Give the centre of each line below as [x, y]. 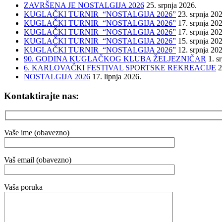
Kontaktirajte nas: [41, 96]
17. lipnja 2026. [117, 76]
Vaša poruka [23, 187]
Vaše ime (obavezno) [37, 132]
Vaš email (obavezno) [38, 160]
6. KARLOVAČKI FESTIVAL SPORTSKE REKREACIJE [120, 67]
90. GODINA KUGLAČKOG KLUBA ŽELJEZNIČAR [115, 58]
